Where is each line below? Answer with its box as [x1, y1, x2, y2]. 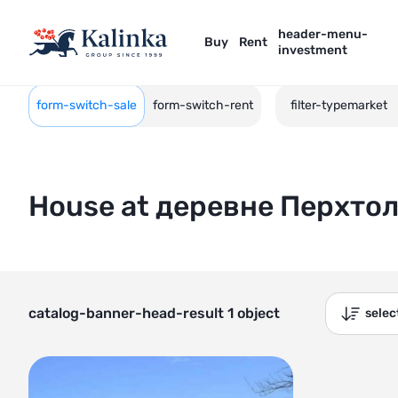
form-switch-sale [36, 98, 137, 113]
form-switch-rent [153, 98, 253, 113]
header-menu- [278, 27, 368, 42]
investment [278, 43, 347, 58]
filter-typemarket [291, 98, 387, 113]
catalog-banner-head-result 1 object [28, 305, 280, 322]
